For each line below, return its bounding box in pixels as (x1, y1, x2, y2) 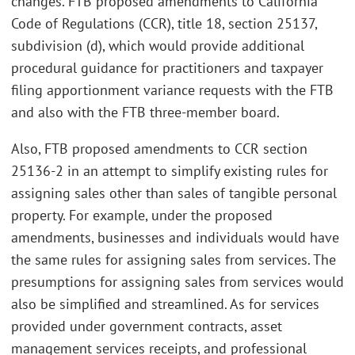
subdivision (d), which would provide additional (11, 36, 304, 55)
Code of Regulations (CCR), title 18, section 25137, (11, 14, 317, 32)
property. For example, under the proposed (11, 205, 273, 224)
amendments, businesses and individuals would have (11, 227, 339, 246)
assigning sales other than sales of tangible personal (11, 183, 337, 202)
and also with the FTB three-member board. (11, 103, 280, 121)
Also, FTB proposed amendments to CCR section (11, 139, 307, 158)
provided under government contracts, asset (11, 316, 282, 335)
